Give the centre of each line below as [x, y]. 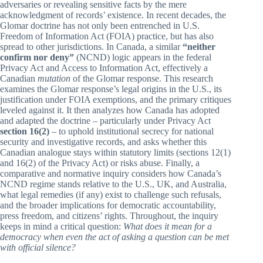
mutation [54, 79]
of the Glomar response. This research [142, 79]
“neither [199, 47]
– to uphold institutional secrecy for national [131, 131]
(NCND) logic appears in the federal [143, 58]
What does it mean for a [168, 227]
